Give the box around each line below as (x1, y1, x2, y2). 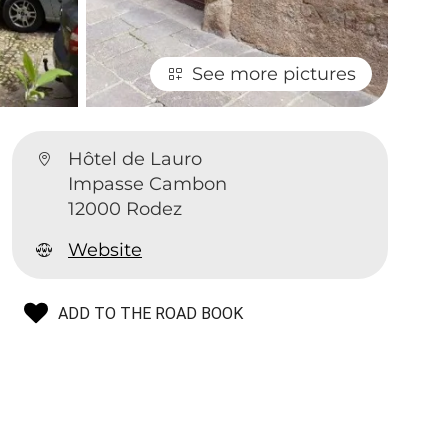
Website (68, 239, 143, 262)
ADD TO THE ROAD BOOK (58, 304, 244, 324)
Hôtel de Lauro (68, 148, 203, 171)
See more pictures (192, 63, 356, 86)
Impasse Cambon (68, 173, 228, 196)
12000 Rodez (68, 198, 183, 221)
